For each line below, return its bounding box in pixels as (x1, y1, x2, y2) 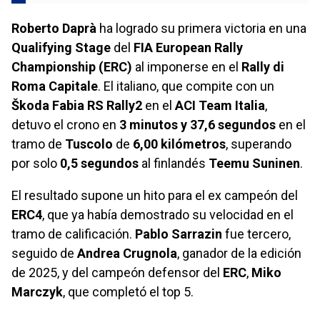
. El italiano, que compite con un (98, 78, 274, 94)
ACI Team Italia (175, 97, 265, 113)
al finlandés (139, 155, 209, 171)
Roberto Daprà (11, 20, 96, 36)
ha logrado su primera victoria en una (96, 20, 306, 36)
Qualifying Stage (11, 39, 111, 55)
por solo (11, 155, 60, 171)
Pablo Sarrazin (135, 226, 222, 241)
